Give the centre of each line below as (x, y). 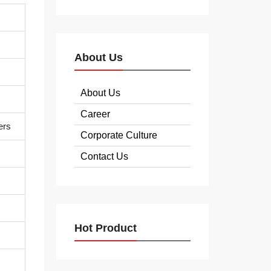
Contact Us (104, 156)
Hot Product (105, 228)
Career (95, 114)
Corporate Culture (119, 135)
